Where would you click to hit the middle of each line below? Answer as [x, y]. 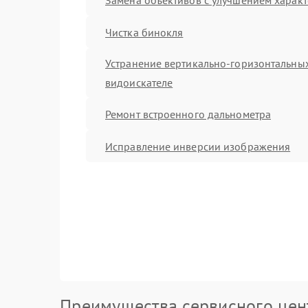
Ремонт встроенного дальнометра [188, 114]
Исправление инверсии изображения [198, 146]
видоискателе [139, 82]
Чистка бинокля [144, 32]
